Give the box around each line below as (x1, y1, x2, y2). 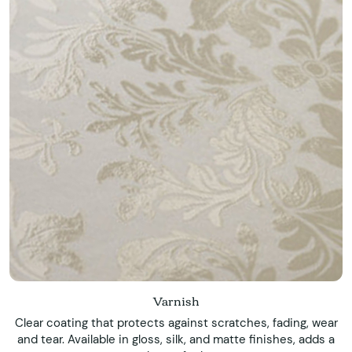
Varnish (152, 289, 200, 312)
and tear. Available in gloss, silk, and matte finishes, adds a (17, 332, 335, 348)
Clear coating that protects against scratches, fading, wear (14, 315, 338, 332)
